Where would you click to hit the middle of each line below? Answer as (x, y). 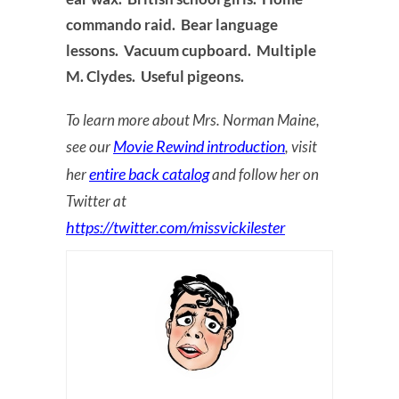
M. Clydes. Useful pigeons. (156, 77)
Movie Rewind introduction (199, 147)
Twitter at (96, 201)
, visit (301, 147)
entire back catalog (149, 174)
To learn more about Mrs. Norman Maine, (193, 120)
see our (90, 147)
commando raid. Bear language (172, 25)
